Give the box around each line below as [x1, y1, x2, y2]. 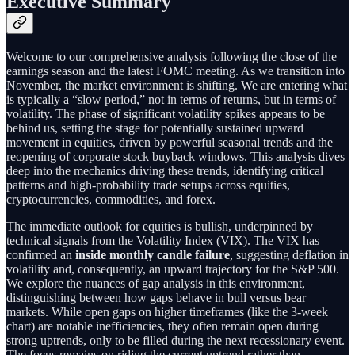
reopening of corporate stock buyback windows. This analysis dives [6, 149, 345, 163]
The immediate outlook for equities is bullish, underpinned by [6, 219, 313, 233]
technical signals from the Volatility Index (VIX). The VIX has [6, 233, 319, 247]
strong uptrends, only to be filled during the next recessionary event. [6, 333, 345, 347]
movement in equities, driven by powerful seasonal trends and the [6, 135, 333, 149]
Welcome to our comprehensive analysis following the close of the [6, 49, 337, 63]
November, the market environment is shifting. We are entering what [6, 78, 347, 92]
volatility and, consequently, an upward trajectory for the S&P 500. [6, 261, 339, 276]
